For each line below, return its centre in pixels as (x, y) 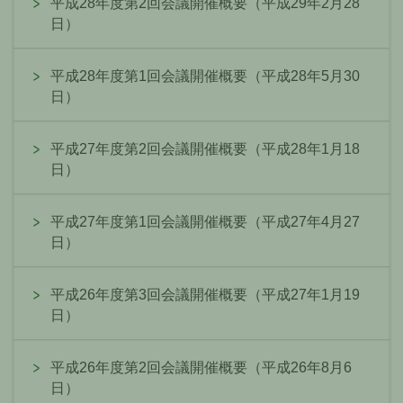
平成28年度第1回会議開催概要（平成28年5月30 (205, 76)
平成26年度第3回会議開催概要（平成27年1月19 (205, 295)
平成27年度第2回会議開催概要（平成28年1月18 (205, 149)
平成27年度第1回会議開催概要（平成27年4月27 (205, 222)
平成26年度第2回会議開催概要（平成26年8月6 (201, 368)
